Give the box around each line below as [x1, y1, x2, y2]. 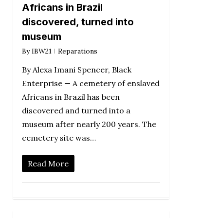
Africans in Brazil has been [21, 92, 120, 102]
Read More [27, 159, 69, 169]
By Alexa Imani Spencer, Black [21, 65, 131, 75]
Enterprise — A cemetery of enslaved [21, 78, 160, 89]
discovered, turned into [21, 16, 134, 28]
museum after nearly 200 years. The [21, 119, 156, 129]
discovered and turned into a [21, 106, 130, 116]
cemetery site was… [21, 133, 96, 143]
